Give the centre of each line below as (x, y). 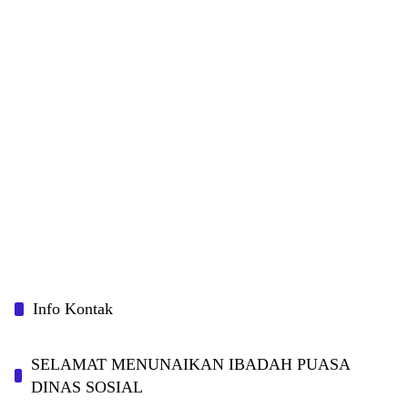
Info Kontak (73, 308)
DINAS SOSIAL (87, 387)
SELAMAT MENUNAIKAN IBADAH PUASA (191, 364)
